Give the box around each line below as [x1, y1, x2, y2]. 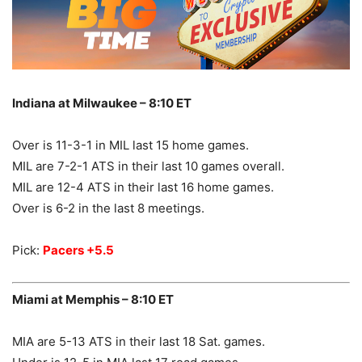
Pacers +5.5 [43, 242, 114, 258]
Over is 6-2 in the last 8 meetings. [12, 200, 204, 216]
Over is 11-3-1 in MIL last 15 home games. [12, 137, 249, 153]
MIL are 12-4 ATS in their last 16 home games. [12, 179, 274, 195]
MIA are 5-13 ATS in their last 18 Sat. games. [12, 334, 265, 350]
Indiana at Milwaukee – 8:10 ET [12, 95, 192, 111]
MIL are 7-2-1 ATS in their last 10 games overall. [12, 158, 284, 174]
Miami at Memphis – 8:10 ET [12, 292, 174, 308]
